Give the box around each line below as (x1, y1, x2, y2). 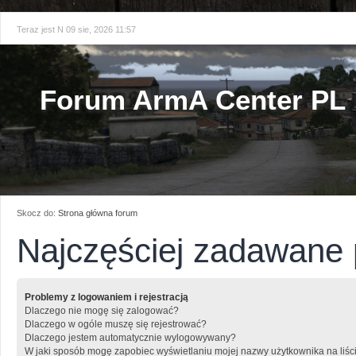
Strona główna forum (58, 208, 137, 218)
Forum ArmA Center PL (40, 84, 346, 115)
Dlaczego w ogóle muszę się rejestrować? (25, 318, 207, 330)
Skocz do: (17, 208, 58, 218)
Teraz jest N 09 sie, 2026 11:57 (17, 25, 136, 34)
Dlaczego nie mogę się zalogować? (25, 304, 179, 316)
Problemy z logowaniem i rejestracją (25, 291, 188, 303)
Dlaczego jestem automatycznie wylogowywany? (25, 331, 236, 343)
